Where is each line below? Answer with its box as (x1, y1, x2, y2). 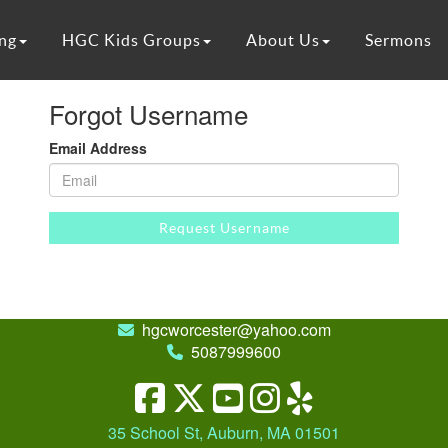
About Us (245, 31, 320, 49)
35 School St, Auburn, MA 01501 (108, 421, 340, 444)
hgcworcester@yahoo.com (141, 318, 331, 341)
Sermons (364, 31, 432, 49)
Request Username (158, 220, 290, 236)
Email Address (49, 138, 147, 158)
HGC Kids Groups (61, 31, 201, 49)
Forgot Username (49, 95, 248, 132)
